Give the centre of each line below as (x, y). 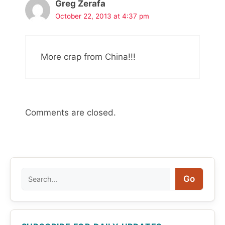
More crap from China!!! (88, 57)
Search (35, 174)
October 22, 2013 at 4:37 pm (102, 16)
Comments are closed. (71, 113)
